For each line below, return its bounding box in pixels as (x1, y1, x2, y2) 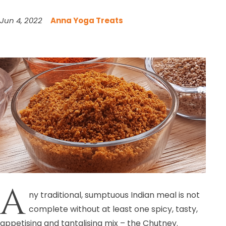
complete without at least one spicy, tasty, (29, 203, 198, 215)
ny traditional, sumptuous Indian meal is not (29, 189, 200, 201)
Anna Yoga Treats (50, 15, 123, 26)
